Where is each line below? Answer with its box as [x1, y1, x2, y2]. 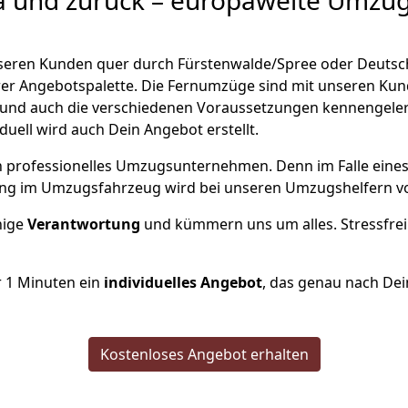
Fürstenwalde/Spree [178, 54, 317, 74]
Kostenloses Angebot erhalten [99, 344, 309, 364]
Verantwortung [27, 214, 144, 234]
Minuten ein [14, 272, 104, 292]
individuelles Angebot [104, 272, 262, 292]
